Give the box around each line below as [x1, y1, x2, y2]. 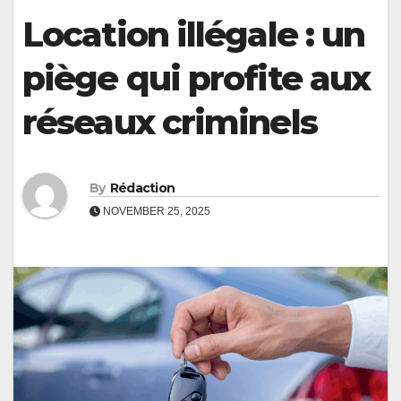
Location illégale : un [22, 13, 365, 55]
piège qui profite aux [22, 56, 371, 99]
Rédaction [109, 179, 175, 196]
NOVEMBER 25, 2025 [100, 204, 210, 218]
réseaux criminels [22, 100, 317, 143]
